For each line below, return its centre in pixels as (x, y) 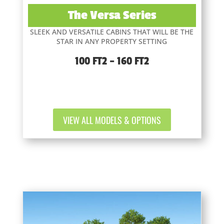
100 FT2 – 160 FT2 (112, 61)
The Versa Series (112, 15)
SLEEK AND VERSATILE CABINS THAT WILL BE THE (112, 32)
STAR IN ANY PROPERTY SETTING (112, 41)
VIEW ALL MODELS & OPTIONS (112, 120)
